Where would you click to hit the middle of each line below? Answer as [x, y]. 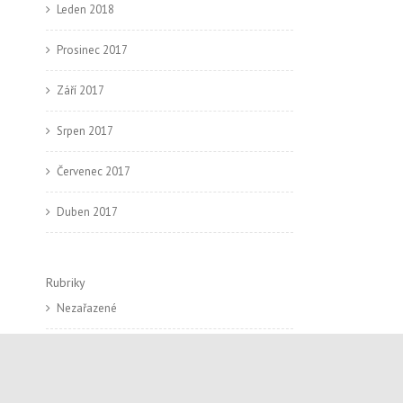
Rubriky [66, 282]
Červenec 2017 [94, 171]
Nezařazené [87, 308]
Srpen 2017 [85, 131]
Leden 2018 [85, 9]
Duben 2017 [87, 212]
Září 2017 [81, 90]
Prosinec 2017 [92, 50]
